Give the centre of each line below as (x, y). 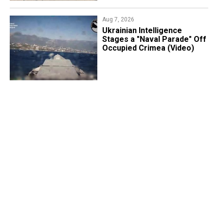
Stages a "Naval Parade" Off (154, 39)
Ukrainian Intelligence (142, 30)
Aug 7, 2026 (118, 19)
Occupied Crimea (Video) (148, 48)
